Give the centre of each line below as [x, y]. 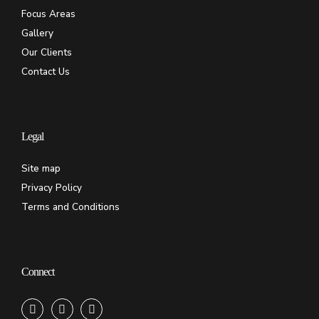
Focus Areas [48, 14]
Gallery [37, 33]
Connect [38, 272]
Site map [41, 169]
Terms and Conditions [70, 207]
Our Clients [47, 53]
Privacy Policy [52, 188]
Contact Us [46, 72]
